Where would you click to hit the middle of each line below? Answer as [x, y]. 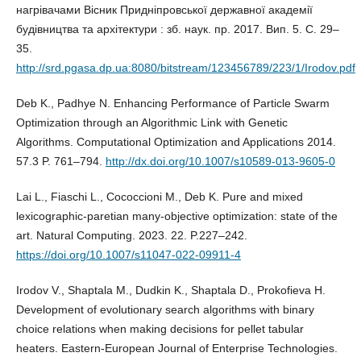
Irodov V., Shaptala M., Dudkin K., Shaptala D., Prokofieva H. [170, 290]
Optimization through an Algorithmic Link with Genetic [151, 122]
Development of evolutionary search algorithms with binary [165, 309]
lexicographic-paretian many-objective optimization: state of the [176, 216]
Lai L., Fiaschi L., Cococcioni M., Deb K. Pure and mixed [159, 196]
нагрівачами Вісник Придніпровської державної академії [164, 9]
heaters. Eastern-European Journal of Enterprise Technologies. [176, 348]
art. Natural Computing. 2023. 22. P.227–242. [131, 235]
